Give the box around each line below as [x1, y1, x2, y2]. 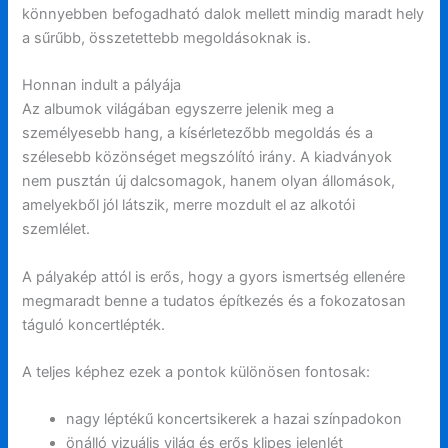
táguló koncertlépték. [22, 315, 166, 334]
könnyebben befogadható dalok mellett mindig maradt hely [22, 5, 425, 24]
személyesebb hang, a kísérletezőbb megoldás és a [22, 124, 374, 143]
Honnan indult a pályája [22, 76, 182, 95]
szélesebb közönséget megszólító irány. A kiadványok [22, 148, 393, 167]
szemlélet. [22, 220, 91, 239]
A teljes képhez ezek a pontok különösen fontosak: [22, 363, 371, 382]
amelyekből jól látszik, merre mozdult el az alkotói [22, 196, 356, 215]
